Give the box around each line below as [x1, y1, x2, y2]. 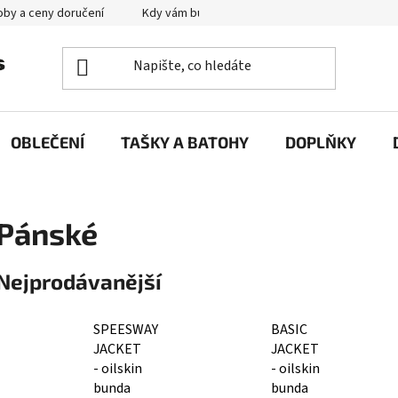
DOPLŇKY [285, 131, 356, 152]
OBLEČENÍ [11, 131, 84, 152]
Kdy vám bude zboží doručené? [142, 4, 309, 22]
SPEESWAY [93, 319, 158, 339]
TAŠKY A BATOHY [121, 131, 249, 152]
